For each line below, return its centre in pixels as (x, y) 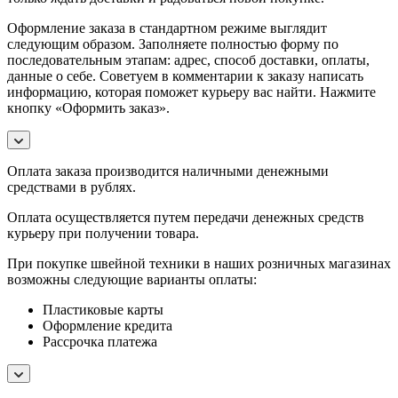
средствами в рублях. (72, 187)
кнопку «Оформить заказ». (88, 107)
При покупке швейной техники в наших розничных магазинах (199, 263)
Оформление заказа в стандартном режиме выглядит (167, 28)
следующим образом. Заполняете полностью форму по (173, 44)
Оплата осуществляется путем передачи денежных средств (186, 217)
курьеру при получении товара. (103, 233)
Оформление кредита (107, 325)
